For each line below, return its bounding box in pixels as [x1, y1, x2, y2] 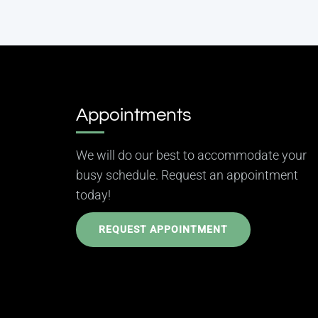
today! [76, 187, 111, 202]
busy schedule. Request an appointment [76, 167, 298, 182]
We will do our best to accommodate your [76, 147, 307, 163]
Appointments [76, 105, 192, 124]
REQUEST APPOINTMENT [99, 223, 228, 235]
